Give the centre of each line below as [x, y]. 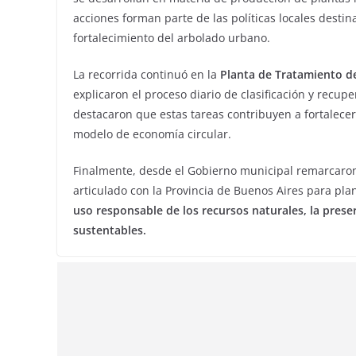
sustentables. [110, 230]
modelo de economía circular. [152, 134]
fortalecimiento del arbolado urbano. [172, 38]
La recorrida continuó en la [145, 74]
